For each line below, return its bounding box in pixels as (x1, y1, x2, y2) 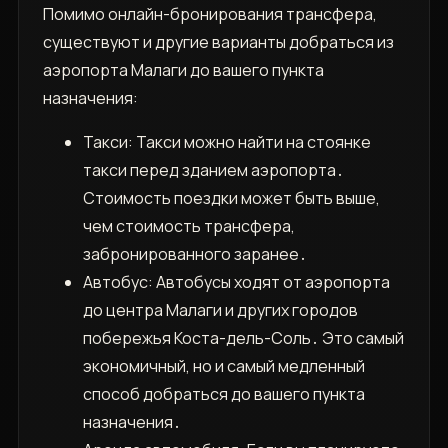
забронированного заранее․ (82, 243, 307, 266)
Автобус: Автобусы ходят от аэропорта (82, 271, 390, 294)
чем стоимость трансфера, (82, 215, 295, 238)
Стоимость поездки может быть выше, (82, 187, 380, 210)
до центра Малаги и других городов (82, 299, 358, 322)
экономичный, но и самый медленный (82, 355, 365, 378)
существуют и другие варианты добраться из (42, 31, 394, 54)
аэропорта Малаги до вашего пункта (42, 59, 324, 82)
